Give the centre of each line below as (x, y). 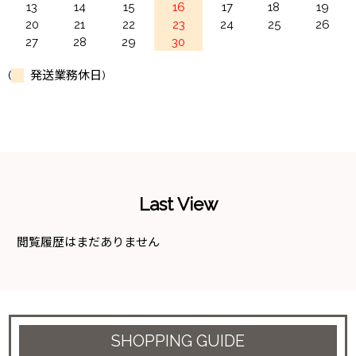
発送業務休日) (65, 75)
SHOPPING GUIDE (178, 341)
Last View (178, 204)
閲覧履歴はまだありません (89, 242)
